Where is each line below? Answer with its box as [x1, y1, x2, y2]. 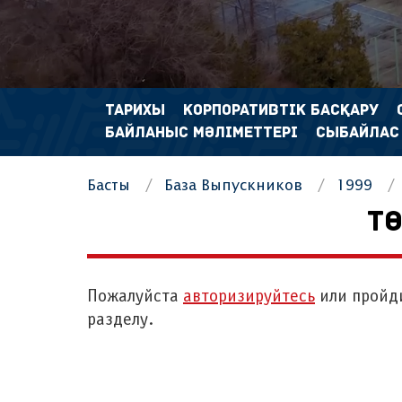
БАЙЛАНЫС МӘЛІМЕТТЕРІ [105, 126, 298, 141]
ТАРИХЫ [105, 103, 165, 118]
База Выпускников [164, 179, 302, 193]
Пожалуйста [87, 289, 183, 305]
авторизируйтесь [183, 289, 315, 305]
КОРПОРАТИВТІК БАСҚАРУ [183, 103, 379, 118]
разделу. [87, 312, 153, 328]
